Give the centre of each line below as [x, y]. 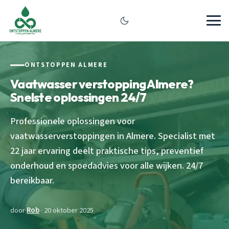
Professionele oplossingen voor [73, 121]
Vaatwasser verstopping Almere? [102, 84]
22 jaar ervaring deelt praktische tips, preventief [107, 151]
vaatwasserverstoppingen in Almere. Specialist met [113, 136]
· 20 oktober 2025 [66, 210]
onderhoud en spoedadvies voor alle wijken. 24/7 [107, 165]
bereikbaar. [32, 180]
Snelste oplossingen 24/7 [78, 97]
